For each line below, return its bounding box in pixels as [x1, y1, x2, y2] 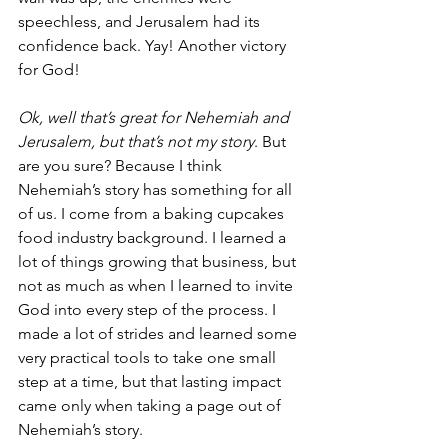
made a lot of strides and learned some [18, 323, 301, 343]
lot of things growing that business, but [18, 251, 300, 271]
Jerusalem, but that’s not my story [18, 131, 254, 151]
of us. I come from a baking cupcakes [18, 203, 288, 223]
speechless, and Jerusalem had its [18, 11, 264, 31]
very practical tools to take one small [18, 347, 280, 367]
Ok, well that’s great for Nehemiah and [18, 107, 293, 127]
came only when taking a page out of [18, 395, 285, 415]
